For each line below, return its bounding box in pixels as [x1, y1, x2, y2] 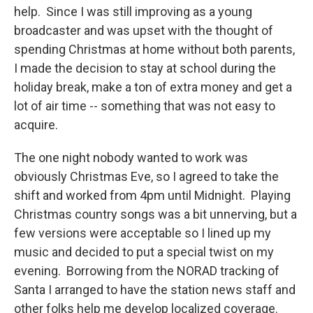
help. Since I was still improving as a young [14, 4, 252, 20]
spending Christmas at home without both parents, [14, 42, 295, 57]
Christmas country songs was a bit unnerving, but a [14, 207, 297, 222]
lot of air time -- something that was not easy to [14, 99, 275, 114]
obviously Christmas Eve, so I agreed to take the [14, 169, 279, 184]
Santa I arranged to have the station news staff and [14, 282, 296, 298]
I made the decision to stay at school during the [14, 61, 276, 76]
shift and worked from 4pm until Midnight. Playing [14, 188, 291, 203]
